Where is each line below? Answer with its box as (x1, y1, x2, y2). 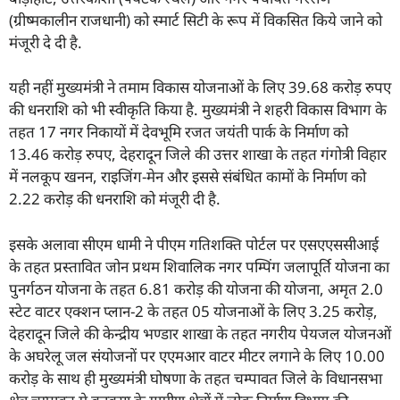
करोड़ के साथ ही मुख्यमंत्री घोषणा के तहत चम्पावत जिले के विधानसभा (9, 367, 382, 388)
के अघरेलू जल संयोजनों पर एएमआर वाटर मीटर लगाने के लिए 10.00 (9, 345, 385, 366)
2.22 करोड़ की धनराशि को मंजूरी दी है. (9, 188, 221, 210)
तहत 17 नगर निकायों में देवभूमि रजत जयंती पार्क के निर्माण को (9, 121, 348, 143)
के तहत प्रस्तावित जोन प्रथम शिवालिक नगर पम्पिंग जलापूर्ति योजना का (9, 255, 389, 277)
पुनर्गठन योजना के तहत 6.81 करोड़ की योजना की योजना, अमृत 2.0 (9, 278, 383, 299)
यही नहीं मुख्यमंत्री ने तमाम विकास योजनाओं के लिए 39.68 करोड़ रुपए (9, 77, 391, 98)
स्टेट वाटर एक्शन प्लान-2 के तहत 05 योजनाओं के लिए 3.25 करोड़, (9, 300, 378, 321)
